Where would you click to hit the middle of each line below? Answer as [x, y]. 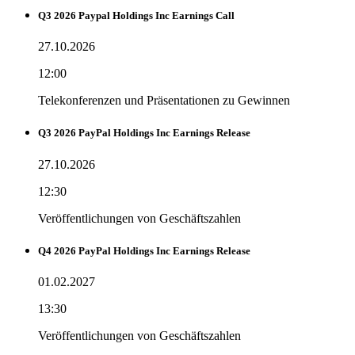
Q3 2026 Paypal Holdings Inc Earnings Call [136, 16]
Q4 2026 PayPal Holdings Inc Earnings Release [144, 250]
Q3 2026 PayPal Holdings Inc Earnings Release [144, 133]
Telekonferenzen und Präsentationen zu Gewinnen [164, 101]
